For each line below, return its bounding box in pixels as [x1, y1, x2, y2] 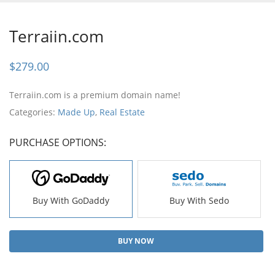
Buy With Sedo [169, 194, 229, 206]
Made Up [58, 106, 95, 118]
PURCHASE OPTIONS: [9, 135, 106, 149]
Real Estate [99, 106, 145, 118]
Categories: [9, 106, 58, 118]
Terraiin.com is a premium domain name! [9, 88, 180, 101]
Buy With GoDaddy [32, 194, 109, 206]
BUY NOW [118, 235, 155, 246]
